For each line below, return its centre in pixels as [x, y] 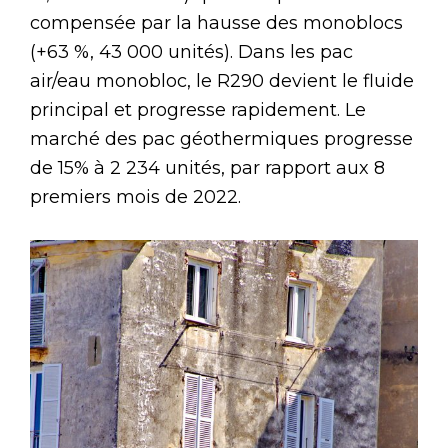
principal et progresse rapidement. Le [198, 109]
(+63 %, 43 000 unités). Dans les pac [191, 51]
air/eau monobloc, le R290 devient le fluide [222, 80]
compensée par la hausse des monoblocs [216, 22]
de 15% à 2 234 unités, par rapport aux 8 [207, 167]
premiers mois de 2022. [135, 196]
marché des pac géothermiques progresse [221, 138]
